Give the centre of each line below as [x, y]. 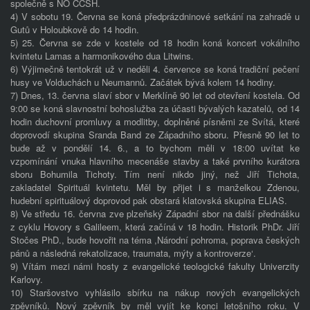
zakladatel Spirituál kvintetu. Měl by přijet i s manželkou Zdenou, [155, 188]
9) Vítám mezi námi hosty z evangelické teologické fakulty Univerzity [155, 266]
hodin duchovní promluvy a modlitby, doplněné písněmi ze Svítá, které [155, 122]
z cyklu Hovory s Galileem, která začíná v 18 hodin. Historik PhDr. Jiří [155, 227]
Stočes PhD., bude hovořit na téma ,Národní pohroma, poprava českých [155, 240]
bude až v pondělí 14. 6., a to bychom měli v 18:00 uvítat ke [155, 148]
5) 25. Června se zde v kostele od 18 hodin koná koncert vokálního [155, 43]
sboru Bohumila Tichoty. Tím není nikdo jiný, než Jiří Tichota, [155, 174]
